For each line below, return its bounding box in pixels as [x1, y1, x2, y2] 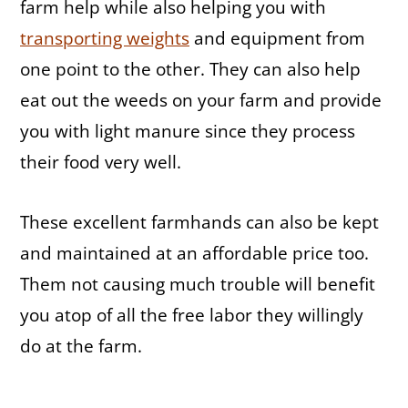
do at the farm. [20, 333, 142, 358]
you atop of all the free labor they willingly [20, 302, 363, 327]
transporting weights [20, 26, 189, 51]
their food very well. [20, 150, 181, 175]
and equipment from [189, 26, 365, 51]
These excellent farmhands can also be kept [20, 209, 379, 234]
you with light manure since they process [20, 119, 355, 144]
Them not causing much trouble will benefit [20, 271, 375, 296]
